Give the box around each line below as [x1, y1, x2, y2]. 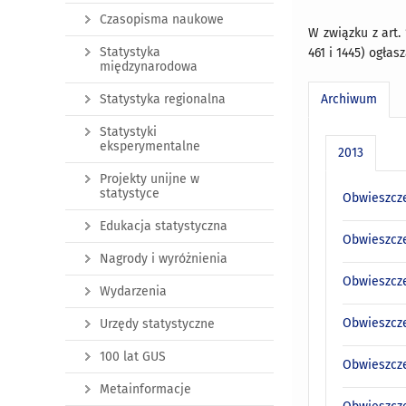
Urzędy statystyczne [100, 316, 215, 333]
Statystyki [100, 124, 157, 140]
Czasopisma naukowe [100, 12, 224, 28]
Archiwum [321, 91, 378, 107]
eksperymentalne [100, 139, 200, 155]
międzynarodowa [100, 59, 198, 75]
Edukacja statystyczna [100, 218, 227, 235]
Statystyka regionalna [100, 92, 226, 108]
